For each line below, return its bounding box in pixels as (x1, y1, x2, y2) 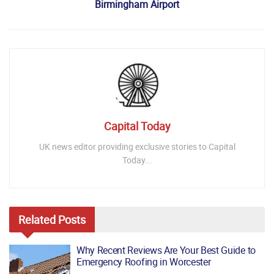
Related (18, 212, 56, 228)
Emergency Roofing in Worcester (76, 255, 211, 269)
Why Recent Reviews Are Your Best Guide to (76, 243, 256, 257)
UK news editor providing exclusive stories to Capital (39, 141, 235, 153)
